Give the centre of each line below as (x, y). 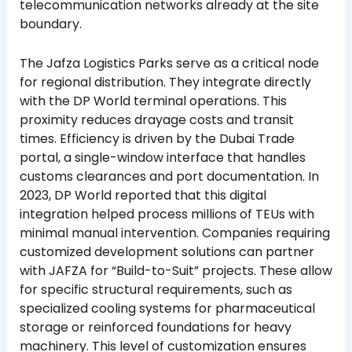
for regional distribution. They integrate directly (165, 82)
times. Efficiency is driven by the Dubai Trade (157, 138)
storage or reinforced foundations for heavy (155, 327)
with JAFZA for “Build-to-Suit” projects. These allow (176, 270)
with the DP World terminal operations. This (153, 101)
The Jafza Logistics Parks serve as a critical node (169, 63)
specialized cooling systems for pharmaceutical (167, 308)
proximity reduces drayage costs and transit (156, 119)
